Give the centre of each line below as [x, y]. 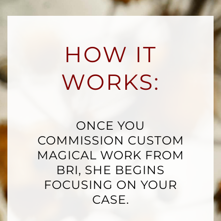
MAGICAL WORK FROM [110, 155]
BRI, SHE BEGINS [110, 170]
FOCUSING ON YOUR [110, 184]
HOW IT [110, 54]
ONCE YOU [110, 125]
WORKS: [110, 82]
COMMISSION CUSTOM [110, 140]
